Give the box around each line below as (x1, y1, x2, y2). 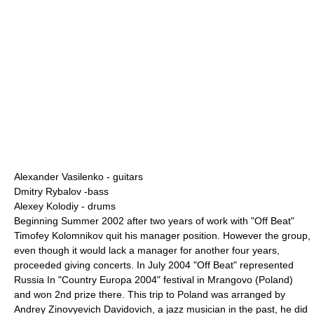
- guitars (104, 171, 143, 182)
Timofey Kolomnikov (14, 230, 103, 241)
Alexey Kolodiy (14, 200, 78, 212)
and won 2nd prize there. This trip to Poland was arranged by (14, 289, 285, 300)
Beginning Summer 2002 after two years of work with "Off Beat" (14, 215, 294, 226)
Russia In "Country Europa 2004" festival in (14, 274, 207, 285)
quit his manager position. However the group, (103, 230, 310, 241)
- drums (78, 200, 116, 212)
